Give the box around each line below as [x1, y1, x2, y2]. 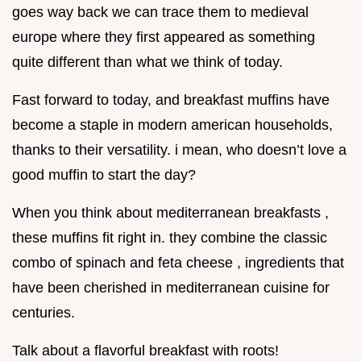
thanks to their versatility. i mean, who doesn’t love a [12, 142, 346, 159]
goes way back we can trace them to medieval [12, 4, 309, 21]
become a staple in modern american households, [12, 117, 333, 134]
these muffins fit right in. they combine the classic [12, 230, 327, 247]
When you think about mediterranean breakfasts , [12, 205, 329, 222]
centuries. [12, 305, 75, 322]
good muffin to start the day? [12, 167, 196, 184]
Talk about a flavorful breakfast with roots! [12, 342, 279, 359]
